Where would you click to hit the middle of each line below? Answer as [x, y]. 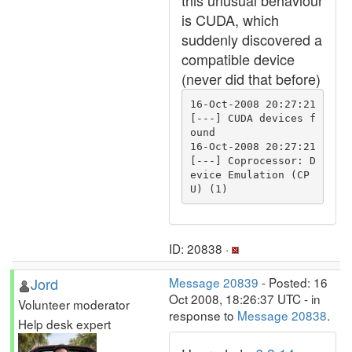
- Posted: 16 [293, 282]
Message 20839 [214, 282]
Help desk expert [64, 324]
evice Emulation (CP [249, 174]
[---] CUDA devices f [253, 118]
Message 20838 [282, 315]
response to [203, 315]
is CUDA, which [230, 20]
